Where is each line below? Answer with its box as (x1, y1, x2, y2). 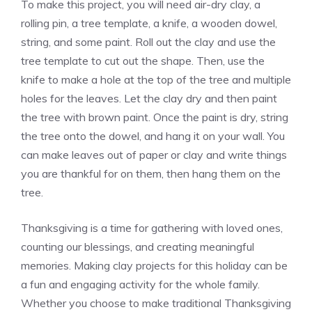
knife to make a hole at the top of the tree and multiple (21, 72, 291, 86)
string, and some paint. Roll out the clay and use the (21, 34, 276, 49)
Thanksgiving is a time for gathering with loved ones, (21, 220, 283, 235)
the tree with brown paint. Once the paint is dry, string (21, 109, 288, 124)
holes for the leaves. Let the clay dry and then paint (21, 91, 277, 105)
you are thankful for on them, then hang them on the (21, 166, 281, 180)
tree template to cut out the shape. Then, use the (21, 53, 265, 68)
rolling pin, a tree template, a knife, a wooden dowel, (21, 15, 277, 30)
